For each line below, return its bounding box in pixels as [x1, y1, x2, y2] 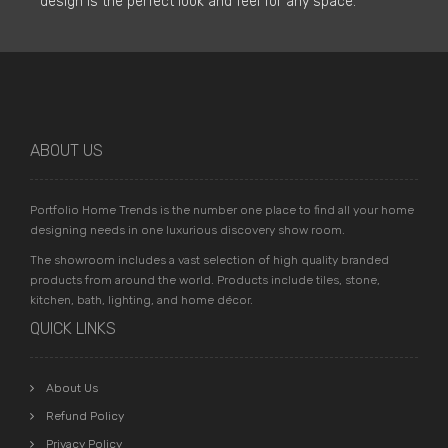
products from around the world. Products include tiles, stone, [30, 272, 380, 287]
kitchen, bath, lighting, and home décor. [30, 292, 253, 307]
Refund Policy [46, 408, 124, 423]
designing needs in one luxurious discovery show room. [30, 222, 345, 237]
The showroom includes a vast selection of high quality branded [30, 252, 389, 267]
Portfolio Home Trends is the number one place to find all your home [30, 202, 414, 217]
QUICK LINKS [30, 318, 116, 338]
